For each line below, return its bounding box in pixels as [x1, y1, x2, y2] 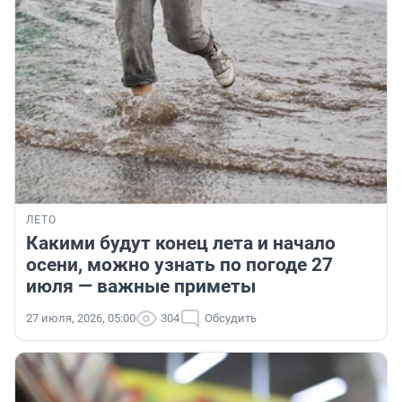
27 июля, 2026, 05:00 [26, 311, 135, 326]
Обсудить [205, 311, 257, 326]
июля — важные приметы [26, 275, 256, 298]
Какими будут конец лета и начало [26, 232, 336, 255]
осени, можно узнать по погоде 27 [26, 254, 333, 276]
